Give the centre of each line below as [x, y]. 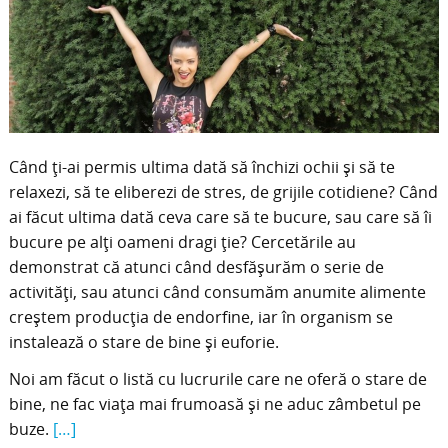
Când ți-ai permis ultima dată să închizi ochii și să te [201, 166]
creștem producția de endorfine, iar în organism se [200, 316]
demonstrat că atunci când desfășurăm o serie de [196, 266]
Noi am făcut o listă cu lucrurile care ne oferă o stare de [217, 378]
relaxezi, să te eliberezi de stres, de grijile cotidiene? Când [223, 191]
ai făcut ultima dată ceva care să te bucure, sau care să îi [220, 216]
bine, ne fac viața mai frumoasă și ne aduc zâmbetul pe [214, 403]
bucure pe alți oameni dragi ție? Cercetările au [182, 241]
